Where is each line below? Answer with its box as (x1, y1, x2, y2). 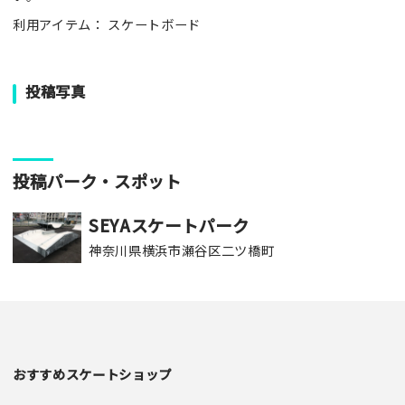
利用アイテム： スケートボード (13, 14, 201, 34)
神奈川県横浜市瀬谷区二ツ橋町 (89, 240, 275, 260)
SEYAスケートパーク (89, 212, 250, 237)
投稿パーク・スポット (13, 168, 182, 193)
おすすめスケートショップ (13, 363, 172, 383)
